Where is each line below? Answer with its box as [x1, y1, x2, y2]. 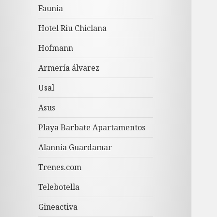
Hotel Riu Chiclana [38, 23, 107, 34]
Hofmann [38, 43, 74, 54]
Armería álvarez [38, 62, 100, 74]
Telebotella [38, 182, 80, 193]
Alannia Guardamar [38, 142, 112, 153]
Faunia [38, 3, 63, 14]
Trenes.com [38, 162, 82, 173]
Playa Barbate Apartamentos [38, 122, 146, 133]
